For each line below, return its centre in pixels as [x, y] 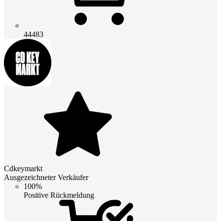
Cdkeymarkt [23, 169]
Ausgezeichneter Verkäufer [46, 178]
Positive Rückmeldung [59, 195]
